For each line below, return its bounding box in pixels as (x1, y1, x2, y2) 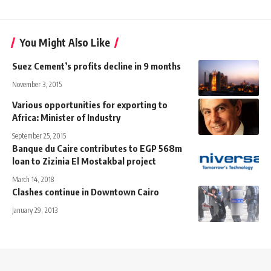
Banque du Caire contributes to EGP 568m (12, 142, 182, 154)
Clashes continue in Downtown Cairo (12, 186, 159, 197)
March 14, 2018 (12, 174, 54, 184)
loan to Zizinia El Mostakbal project (12, 155, 156, 166)
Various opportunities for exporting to (12, 99, 168, 110)
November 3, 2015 (12, 79, 62, 89)
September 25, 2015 (12, 131, 66, 140)
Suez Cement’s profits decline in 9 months (12, 60, 181, 71)
